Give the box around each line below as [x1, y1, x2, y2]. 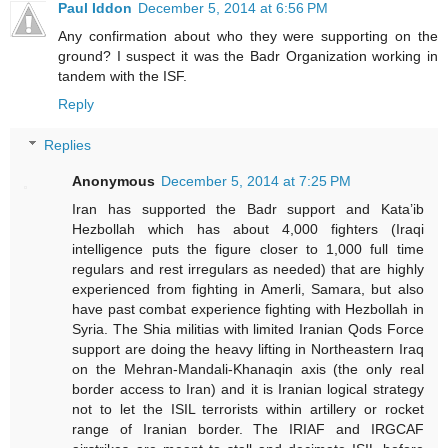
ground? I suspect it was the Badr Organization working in [58, 47, 438, 64]
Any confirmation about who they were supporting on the [58, 27, 438, 44]
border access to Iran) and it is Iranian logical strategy [72, 381, 424, 398]
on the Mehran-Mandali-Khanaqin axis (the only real [72, 361, 424, 378]
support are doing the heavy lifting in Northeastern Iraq [72, 341, 424, 358]
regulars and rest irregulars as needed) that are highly [72, 261, 424, 278]
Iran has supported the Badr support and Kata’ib [72, 201, 424, 218]
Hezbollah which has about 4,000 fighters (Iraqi [72, 221, 424, 238]
